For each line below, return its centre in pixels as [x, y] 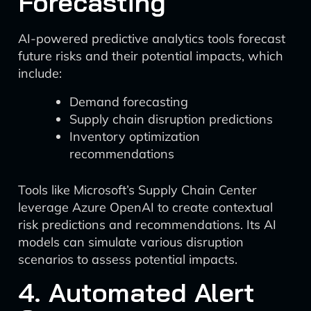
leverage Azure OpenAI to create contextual [145, 207]
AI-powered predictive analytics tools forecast [152, 39]
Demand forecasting [129, 102]
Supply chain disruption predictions [171, 119]
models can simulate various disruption [131, 242]
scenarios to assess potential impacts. [128, 259]
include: [40, 73]
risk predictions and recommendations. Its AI [147, 225]
